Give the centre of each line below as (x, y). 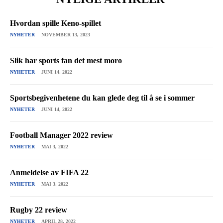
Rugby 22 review (39, 210)
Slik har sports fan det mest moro (66, 60)
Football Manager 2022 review (61, 135)
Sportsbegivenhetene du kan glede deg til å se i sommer (102, 98)
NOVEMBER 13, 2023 (66, 34)
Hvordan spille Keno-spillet (56, 23)
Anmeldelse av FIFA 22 (49, 172)
